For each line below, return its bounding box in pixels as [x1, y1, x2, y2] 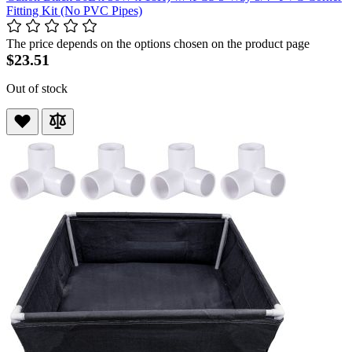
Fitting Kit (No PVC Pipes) [6, 4, 142, 18]
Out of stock [6, 82, 68, 96]
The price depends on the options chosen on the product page [6, 37, 310, 51]
